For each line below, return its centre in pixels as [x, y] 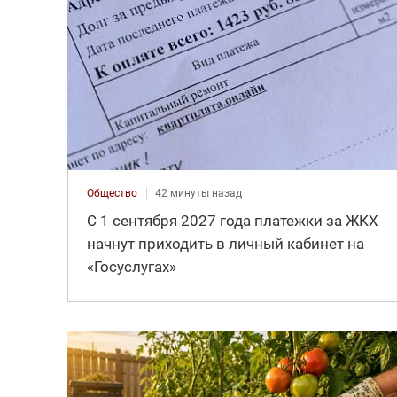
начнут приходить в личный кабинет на [225, 243]
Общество [112, 193]
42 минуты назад [198, 193]
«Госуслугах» [131, 266]
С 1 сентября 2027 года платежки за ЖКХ [232, 220]
